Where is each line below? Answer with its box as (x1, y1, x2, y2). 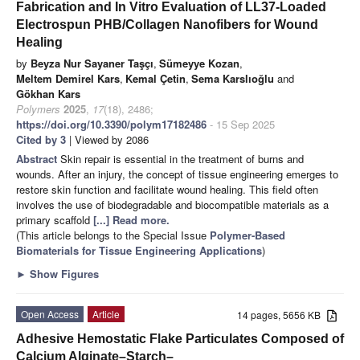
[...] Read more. (93, 212, 170, 228)
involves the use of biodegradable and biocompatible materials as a (16, 197, 329, 213)
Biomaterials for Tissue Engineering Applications (16, 243, 262, 259)
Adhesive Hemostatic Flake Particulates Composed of (16, 332, 344, 346)
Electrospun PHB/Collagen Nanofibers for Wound (16, 18, 318, 32)
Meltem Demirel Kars (16, 71, 120, 87)
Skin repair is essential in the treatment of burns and (60, 151, 304, 167)
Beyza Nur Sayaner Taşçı (31, 55, 153, 72)
